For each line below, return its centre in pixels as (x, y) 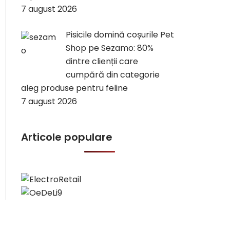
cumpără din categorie (113, 75)
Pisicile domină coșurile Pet (120, 35)
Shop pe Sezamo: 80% (110, 48)
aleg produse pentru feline (74, 88)
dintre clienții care (102, 61)
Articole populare (67, 137)
